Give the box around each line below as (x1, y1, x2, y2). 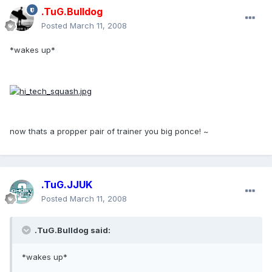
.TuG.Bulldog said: (33, 225, 110, 236)
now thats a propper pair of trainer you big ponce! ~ (10, 126, 209, 136)
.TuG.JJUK (41, 178, 92, 191)
